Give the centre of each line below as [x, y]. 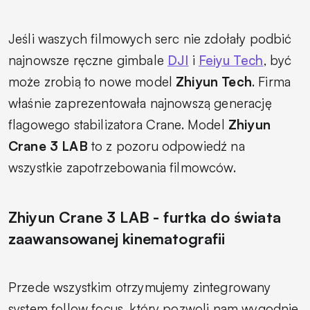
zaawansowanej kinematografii [117, 238]
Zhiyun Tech [214, 81]
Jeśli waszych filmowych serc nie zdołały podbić [150, 38]
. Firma [271, 81]
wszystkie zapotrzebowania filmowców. [122, 167]
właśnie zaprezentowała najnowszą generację [140, 103]
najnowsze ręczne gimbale [88, 60]
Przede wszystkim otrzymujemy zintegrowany [140, 287]
